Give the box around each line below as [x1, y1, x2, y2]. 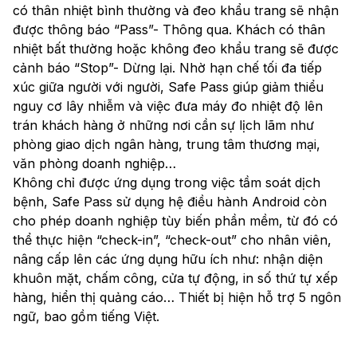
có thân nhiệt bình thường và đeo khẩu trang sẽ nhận [13, 2, 339, 19]
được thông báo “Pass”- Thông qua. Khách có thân [13, 22, 325, 38]
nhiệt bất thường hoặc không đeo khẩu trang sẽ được [13, 41, 339, 57]
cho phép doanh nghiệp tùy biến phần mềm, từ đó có [13, 213, 338, 229]
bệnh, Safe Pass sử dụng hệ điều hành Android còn [13, 194, 327, 210]
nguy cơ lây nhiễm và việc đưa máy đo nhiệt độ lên [13, 98, 323, 115]
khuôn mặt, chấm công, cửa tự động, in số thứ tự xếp [13, 270, 338, 287]
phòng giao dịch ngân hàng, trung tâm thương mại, [13, 136, 320, 153]
